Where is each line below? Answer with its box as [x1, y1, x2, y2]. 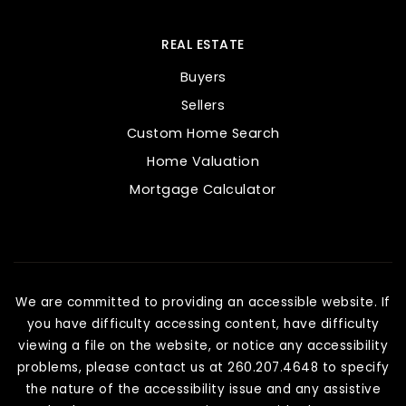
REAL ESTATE [161, 35, 245, 53]
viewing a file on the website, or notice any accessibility [18, 337, 388, 354]
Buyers [179, 68, 227, 86]
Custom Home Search [126, 124, 280, 142]
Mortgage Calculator [130, 180, 276, 198]
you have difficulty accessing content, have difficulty [26, 315, 380, 333]
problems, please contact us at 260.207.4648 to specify [16, 359, 390, 376]
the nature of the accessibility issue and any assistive [24, 381, 382, 398]
